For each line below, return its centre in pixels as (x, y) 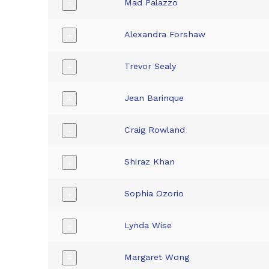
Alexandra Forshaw (165, 35)
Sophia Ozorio (154, 194)
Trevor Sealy (150, 66)
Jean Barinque (154, 98)
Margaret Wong (157, 257)
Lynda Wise (148, 225)
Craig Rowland (155, 130)
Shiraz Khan (150, 162)
